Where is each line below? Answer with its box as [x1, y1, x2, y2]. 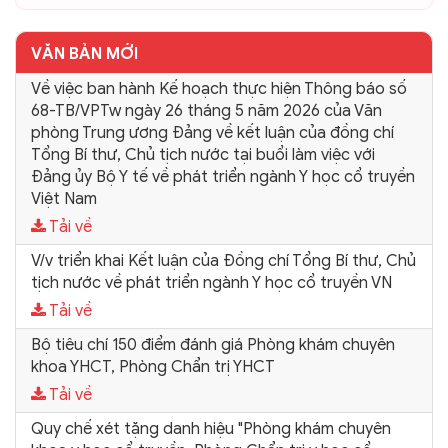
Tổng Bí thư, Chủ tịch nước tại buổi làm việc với [31, 144, 375, 165]
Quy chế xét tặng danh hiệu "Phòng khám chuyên [31, 418, 391, 439]
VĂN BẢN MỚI [31, 43, 138, 64]
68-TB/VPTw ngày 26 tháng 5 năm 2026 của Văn [31, 100, 382, 121]
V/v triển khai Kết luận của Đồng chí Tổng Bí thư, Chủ [31, 250, 416, 271]
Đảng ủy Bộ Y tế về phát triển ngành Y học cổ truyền [31, 166, 415, 187]
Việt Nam [31, 188, 97, 209]
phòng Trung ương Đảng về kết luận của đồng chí [31, 122, 394, 143]
